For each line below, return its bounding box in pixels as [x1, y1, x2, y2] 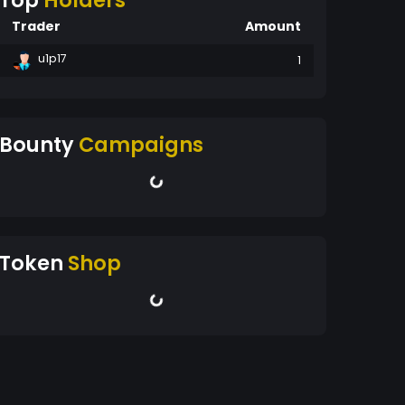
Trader [12, 17, 61, 35]
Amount [245, 17, 301, 35]
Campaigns [79, 129, 203, 159]
